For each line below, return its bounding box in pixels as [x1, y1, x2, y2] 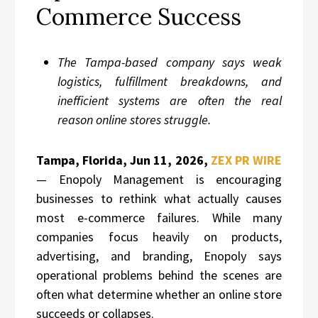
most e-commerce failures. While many [36, 209, 282, 226]
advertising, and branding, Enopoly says [36, 248, 282, 264]
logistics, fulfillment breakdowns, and [57, 73, 282, 89]
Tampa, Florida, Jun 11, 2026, [36, 152, 211, 168]
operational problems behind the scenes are [36, 267, 282, 283]
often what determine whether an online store [36, 286, 282, 302]
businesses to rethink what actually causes [36, 190, 282, 207]
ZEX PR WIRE [210, 152, 283, 168]
